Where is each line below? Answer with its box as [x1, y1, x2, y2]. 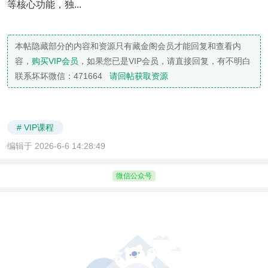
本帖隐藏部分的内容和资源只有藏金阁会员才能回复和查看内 [15, 41, 241, 51]
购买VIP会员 [32, 56, 78, 66]
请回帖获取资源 [109, 71, 168, 81]
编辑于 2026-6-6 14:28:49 [7, 141, 105, 151]
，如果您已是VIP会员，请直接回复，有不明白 [78, 56, 251, 66]
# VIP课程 [17, 123, 54, 133]
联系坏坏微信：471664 [15, 71, 109, 81]
